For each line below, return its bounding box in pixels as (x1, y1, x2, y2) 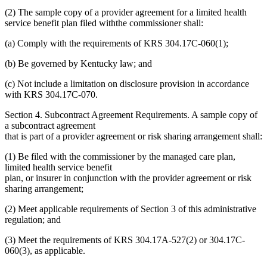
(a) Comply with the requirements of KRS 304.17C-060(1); (5, 38, 228, 48)
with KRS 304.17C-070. (5, 89, 98, 100)
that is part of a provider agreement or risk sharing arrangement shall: (5, 131, 262, 141)
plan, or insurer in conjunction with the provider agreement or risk (5, 172, 252, 183)
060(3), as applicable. (5, 245, 85, 256)
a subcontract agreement (5, 120, 95, 131)
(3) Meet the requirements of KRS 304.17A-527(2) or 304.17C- (5, 234, 245, 245)
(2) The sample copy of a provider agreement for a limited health (5, 7, 247, 17)
